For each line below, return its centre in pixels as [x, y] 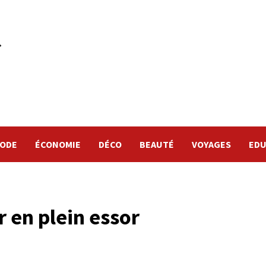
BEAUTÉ [157, 145]
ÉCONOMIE [58, 145]
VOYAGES [211, 145]
